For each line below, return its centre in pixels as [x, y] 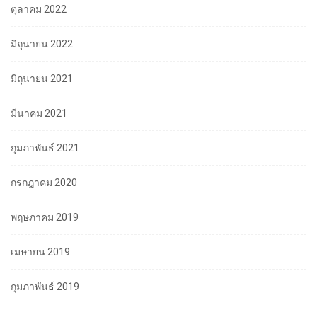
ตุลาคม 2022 [39, 10]
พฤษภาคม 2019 [45, 218]
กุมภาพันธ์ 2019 [45, 287]
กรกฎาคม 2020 [44, 183]
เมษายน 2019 [40, 252]
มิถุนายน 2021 [42, 79]
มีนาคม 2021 [39, 114]
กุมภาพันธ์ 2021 [45, 148]
